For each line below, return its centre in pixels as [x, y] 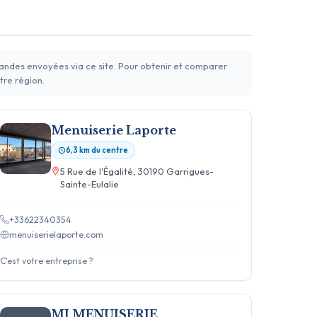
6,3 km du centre [97, 150]
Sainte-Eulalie [90, 184]
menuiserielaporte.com [57, 234]
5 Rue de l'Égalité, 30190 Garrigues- [137, 171]
